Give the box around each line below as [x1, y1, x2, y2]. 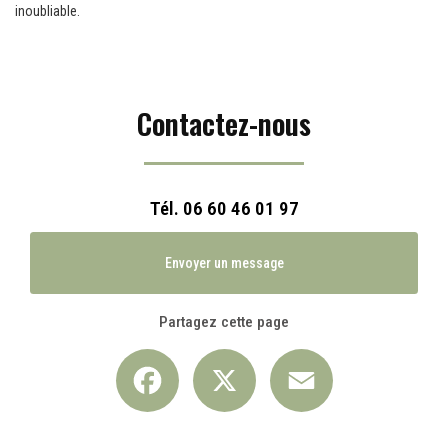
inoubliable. [15, 3, 80, 19]
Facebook [178, 348, 235, 365]
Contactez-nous [137, 102, 311, 144]
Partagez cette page [159, 313, 289, 332]
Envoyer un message [164, 255, 284, 271]
